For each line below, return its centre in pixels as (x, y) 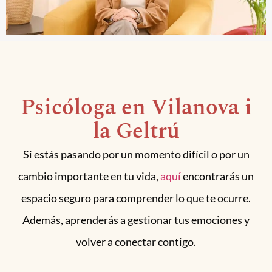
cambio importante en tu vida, (89, 176)
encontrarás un (217, 176)
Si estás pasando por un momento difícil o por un (136, 155)
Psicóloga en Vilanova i (136, 108)
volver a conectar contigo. (136, 242)
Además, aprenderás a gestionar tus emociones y (136, 220)
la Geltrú (136, 132)
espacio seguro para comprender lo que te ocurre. (136, 198)
